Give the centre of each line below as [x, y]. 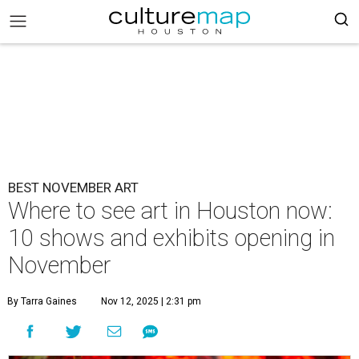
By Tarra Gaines [42, 301]
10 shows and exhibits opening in [171, 238]
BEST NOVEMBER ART [73, 188]
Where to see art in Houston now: [170, 211]
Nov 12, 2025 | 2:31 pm [151, 301]
